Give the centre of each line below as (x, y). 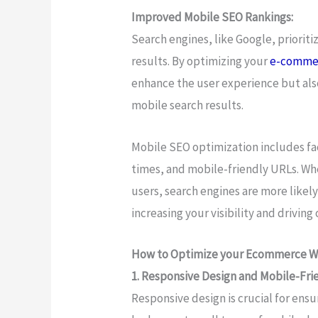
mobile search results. (189, 105)
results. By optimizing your (201, 61)
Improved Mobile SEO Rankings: (213, 17)
